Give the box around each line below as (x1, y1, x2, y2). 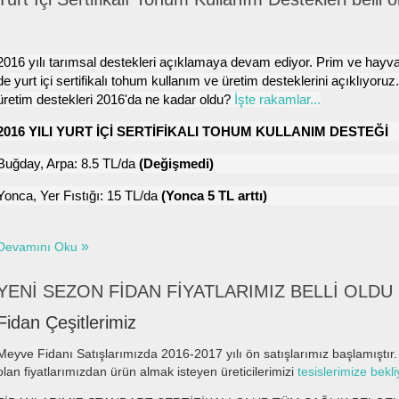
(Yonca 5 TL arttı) (161, 188, 267, 203)
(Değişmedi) (139, 156, 214, 171)
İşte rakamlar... (231, 92, 321, 107)
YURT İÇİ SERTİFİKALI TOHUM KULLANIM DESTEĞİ (56, 124, 388, 139)
